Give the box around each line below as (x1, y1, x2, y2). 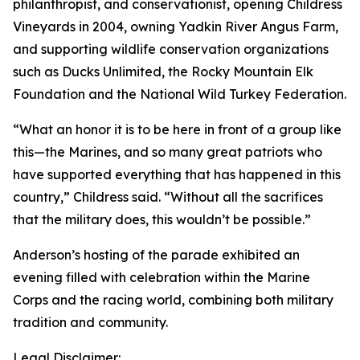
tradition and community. (13, 314, 168, 330)
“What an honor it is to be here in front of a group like (13, 121, 342, 137)
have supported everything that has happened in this (13, 166, 341, 182)
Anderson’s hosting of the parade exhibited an (13, 247, 300, 263)
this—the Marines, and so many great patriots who (13, 144, 322, 160)
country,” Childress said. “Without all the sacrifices (13, 189, 323, 205)
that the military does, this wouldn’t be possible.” (13, 211, 311, 227)
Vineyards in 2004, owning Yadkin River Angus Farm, (13, 18, 338, 35)
